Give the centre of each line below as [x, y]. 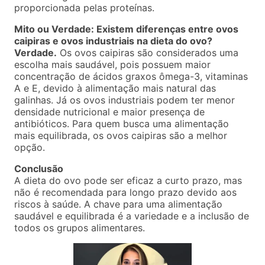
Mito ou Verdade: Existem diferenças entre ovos [126, 29]
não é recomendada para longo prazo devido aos [125, 193]
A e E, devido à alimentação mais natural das [115, 88]
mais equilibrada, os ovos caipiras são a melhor [121, 136]
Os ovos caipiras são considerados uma [148, 53]
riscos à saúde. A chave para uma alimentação [118, 204]
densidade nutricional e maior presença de [109, 112]
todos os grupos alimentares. [80, 228]
